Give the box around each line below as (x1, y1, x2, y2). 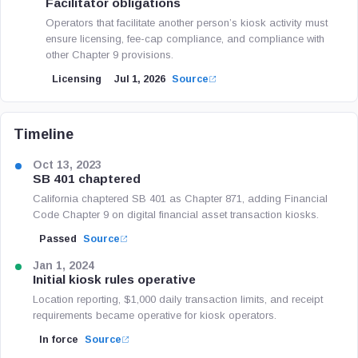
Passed (39, 233, 77, 245)
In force (39, 334, 78, 345)
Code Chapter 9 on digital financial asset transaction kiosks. (33, 209, 319, 221)
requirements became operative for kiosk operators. (33, 309, 276, 321)
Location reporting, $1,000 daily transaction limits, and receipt (33, 293, 323, 305)
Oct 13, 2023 (33, 159, 101, 171)
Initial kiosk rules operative (33, 272, 196, 286)
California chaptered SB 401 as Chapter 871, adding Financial (33, 193, 328, 205)
